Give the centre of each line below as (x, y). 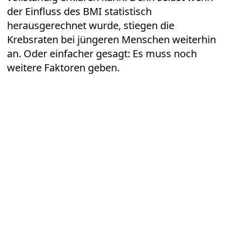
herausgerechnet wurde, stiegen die (91, 26)
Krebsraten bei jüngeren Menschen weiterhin (111, 40)
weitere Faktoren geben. (63, 68)
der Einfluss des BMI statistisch (79, 12)
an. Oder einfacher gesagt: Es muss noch (102, 54)
